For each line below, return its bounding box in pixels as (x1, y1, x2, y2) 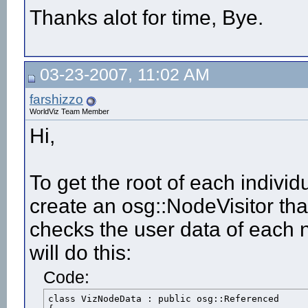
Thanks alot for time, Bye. (30, 6, 263, 30)
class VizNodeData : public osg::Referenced (48, 294, 279, 304)
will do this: (30, 241, 131, 264)
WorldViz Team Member (30, 107, 109, 115)
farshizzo (30, 92, 83, 107)
